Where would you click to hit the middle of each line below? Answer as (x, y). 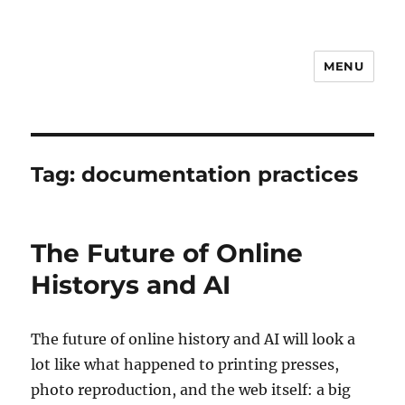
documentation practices (220, 174)
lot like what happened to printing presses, (185, 364)
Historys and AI (131, 285)
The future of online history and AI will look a (193, 339)
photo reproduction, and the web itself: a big (191, 390)
